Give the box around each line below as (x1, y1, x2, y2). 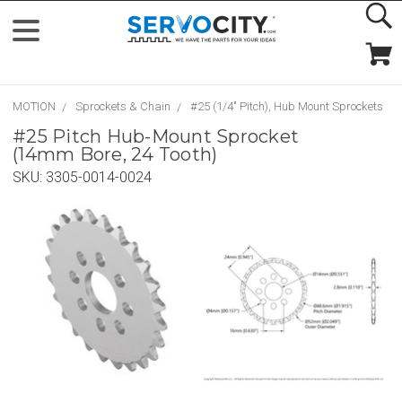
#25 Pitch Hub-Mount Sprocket (13, 126, 299, 147)
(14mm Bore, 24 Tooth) (13, 144, 218, 165)
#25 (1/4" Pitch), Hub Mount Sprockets (190, 100, 383, 113)
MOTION (13, 100, 56, 113)
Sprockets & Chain (75, 100, 170, 113)
